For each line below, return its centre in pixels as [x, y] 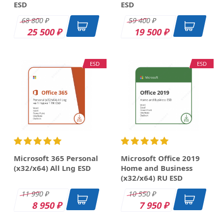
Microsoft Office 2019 [160, 158]
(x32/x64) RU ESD [152, 178]
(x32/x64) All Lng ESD [52, 168]
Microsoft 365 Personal [56, 158]
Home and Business [157, 168]
